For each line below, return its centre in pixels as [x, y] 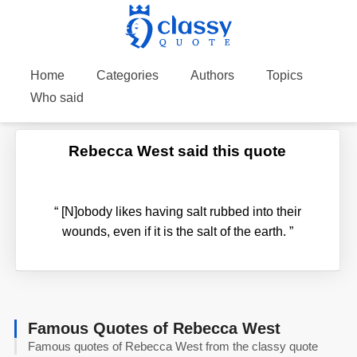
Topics [284, 75]
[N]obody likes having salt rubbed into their [179, 211]
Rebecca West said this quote [178, 151]
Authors [212, 75]
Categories [127, 75]
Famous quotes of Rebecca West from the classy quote [173, 346]
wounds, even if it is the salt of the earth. [175, 231]
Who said [57, 98]
